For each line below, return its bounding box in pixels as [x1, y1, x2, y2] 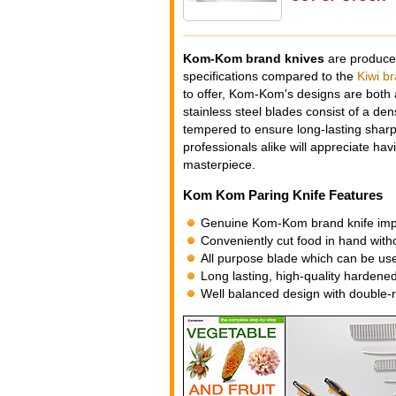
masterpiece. [183, 156, 255, 171]
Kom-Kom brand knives [183, 50, 324, 65]
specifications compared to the [183, 68, 357, 83]
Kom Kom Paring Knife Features [183, 188, 383, 203]
